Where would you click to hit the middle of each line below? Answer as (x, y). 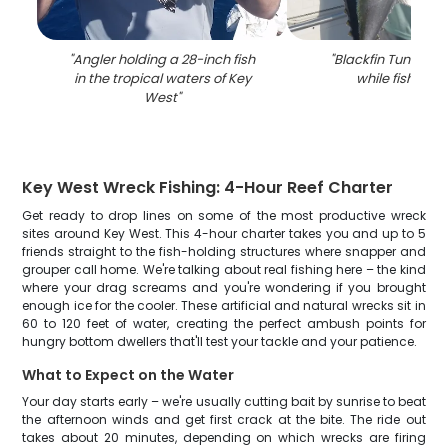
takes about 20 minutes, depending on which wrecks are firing (224, 437)
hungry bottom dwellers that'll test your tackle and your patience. (220, 341)
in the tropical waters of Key (162, 78)
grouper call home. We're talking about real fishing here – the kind (224, 269)
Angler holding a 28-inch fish (164, 59)
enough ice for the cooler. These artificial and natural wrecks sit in (224, 305)
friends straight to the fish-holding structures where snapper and (224, 251)
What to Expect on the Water (128, 375)
